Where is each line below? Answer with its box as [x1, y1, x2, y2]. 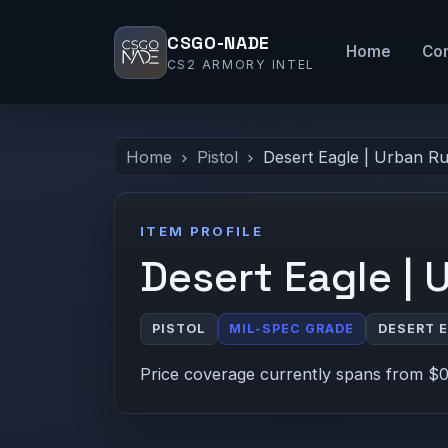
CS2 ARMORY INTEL [166, 57, 316, 73]
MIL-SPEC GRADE [229, 321, 355, 337]
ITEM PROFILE [139, 223, 264, 240]
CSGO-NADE [166, 32, 271, 55]
